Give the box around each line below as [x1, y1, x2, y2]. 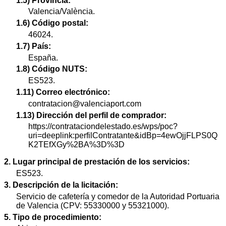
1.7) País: [16, 41, 51, 50]
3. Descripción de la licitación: [4, 180, 118, 189]
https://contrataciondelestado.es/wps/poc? [28, 122, 178, 131]
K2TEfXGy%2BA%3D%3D [28, 140, 125, 149]
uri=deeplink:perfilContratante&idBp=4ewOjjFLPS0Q [28, 131, 217, 140]
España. [28, 53, 58, 62]
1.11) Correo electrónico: [16, 87, 110, 96]
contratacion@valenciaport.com [28, 99, 141, 108]
